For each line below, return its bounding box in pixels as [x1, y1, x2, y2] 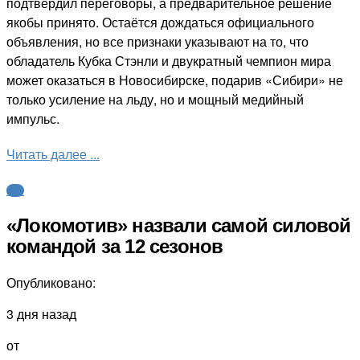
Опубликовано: [6, 273, 96, 292]
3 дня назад [6, 305, 76, 324]
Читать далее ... [6, 144, 100, 163]
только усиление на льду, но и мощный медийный [6, 89, 304, 108]
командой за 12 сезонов [6, 235, 223, 258]
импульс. [6, 108, 59, 128]
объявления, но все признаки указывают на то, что [6, 31, 309, 51]
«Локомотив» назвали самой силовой [6, 215, 351, 237]
